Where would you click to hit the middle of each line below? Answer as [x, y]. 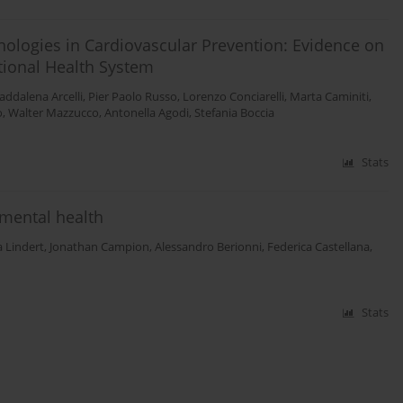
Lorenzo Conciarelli [233, 97]
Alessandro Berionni [208, 247]
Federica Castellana [318, 247]
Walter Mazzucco [54, 113]
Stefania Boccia [234, 113]
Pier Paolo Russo [133, 97]
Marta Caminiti [329, 97]
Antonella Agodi [147, 113]
